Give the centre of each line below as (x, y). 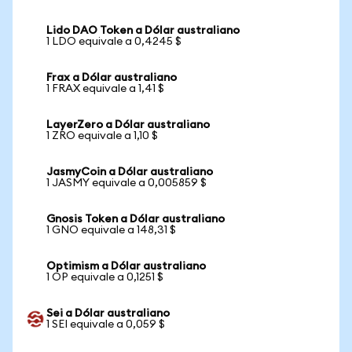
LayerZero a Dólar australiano (128, 125)
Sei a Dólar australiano (108, 313)
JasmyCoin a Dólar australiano (130, 172)
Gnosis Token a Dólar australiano (136, 219)
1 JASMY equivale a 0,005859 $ (126, 183)
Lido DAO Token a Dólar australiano (143, 31)
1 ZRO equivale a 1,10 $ (102, 136)
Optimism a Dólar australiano (126, 266)
